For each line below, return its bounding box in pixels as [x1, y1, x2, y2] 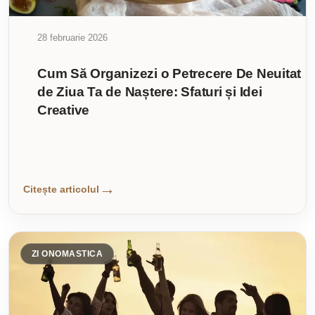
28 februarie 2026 [37, 32, 108, 44]
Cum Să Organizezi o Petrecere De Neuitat [37, 66, 301, 82]
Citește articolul [23, 183, 99, 195]
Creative [37, 103, 89, 118]
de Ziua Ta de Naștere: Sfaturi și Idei [37, 84, 262, 100]
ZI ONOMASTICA [32, 249, 103, 259]
